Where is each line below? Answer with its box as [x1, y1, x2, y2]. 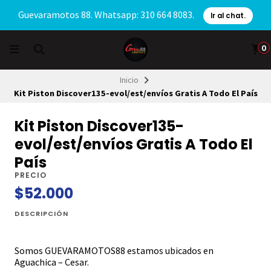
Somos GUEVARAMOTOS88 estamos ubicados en [15, 244, 214, 257]
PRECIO [15, 170, 47, 181]
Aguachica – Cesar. [15, 256, 89, 269]
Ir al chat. [211, 10, 246, 21]
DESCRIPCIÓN [15, 209, 68, 219]
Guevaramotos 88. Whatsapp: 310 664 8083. [18, 8, 196, 21]
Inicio [120, 74, 139, 85]
